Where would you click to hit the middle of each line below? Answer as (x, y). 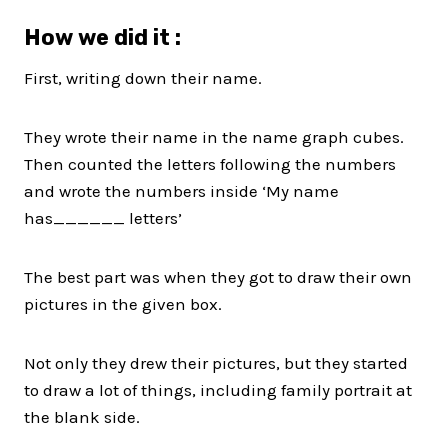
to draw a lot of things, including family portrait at (218, 390)
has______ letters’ (103, 218)
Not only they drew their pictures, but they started (216, 363)
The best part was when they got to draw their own (218, 277)
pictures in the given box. (123, 304)
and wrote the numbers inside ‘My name (181, 191)
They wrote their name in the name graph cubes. (214, 137)
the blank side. (82, 417)
